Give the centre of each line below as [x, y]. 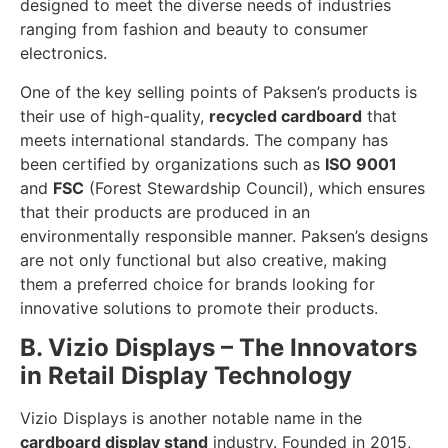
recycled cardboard [285, 115]
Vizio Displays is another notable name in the [191, 418]
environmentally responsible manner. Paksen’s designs [224, 235]
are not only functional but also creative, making [203, 259]
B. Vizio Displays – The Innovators [218, 348]
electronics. [63, 53]
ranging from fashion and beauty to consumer [194, 29]
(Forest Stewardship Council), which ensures [254, 187]
